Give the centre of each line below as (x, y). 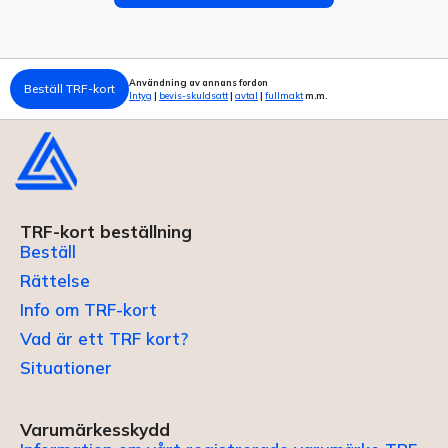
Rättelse (55, 281)
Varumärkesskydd (95, 429)
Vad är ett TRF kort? (104, 339)
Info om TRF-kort (88, 310)
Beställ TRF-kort (69, 89)
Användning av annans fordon (198, 82)
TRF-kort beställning (106, 232)
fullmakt (284, 95)
